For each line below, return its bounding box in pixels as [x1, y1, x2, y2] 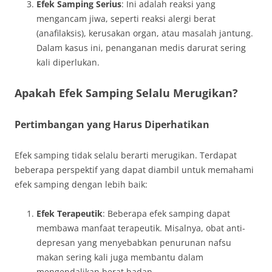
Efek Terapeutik [36, 208, 103, 219]
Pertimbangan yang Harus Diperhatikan [15, 118, 209, 131]
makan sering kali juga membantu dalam [36, 251, 203, 263]
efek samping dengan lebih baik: [15, 178, 148, 190]
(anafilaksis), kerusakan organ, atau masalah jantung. [36, 27, 253, 39]
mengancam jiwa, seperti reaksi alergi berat [36, 13, 216, 24]
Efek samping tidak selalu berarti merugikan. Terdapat [15, 149, 237, 161]
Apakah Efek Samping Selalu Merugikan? [15, 86, 238, 100]
